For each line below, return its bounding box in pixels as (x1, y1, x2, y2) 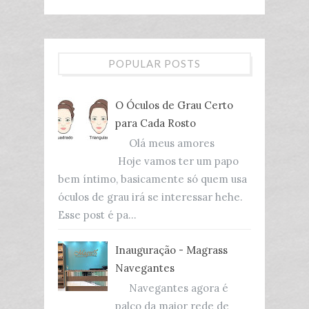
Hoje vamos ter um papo (115, 154, 239, 168)
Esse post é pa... (58, 208, 137, 221)
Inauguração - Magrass (115, 243, 228, 257)
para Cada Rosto (115, 116, 196, 130)
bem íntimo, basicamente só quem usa (58, 172, 247, 186)
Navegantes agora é (115, 281, 228, 295)
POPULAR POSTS (108, 57, 201, 70)
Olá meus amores (115, 136, 226, 150)
